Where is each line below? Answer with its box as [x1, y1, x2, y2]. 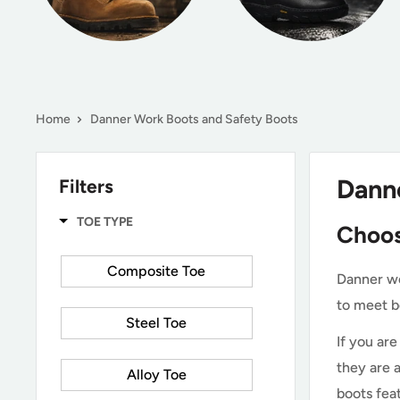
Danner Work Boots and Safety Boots [90, 111, 298, 127]
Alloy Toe [126, 365, 187, 383]
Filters [59, 174, 113, 197]
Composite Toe [107, 262, 206, 279]
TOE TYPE [77, 213, 133, 229]
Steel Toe [126, 313, 187, 331]
